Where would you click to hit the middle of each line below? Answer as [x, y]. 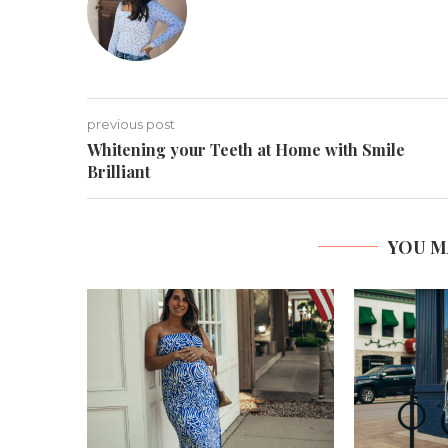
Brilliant [118, 171]
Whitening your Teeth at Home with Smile [246, 149]
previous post [131, 123]
